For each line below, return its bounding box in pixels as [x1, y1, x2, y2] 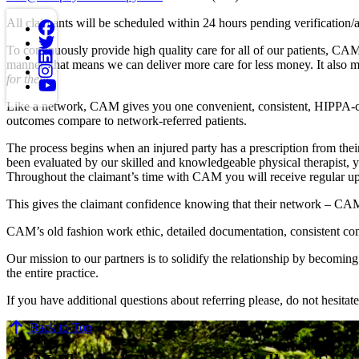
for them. [6, 72, 52, 87]
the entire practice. [6, 266, 99, 280]
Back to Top [26, 321, 92, 335]
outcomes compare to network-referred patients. [6, 114, 247, 128]
